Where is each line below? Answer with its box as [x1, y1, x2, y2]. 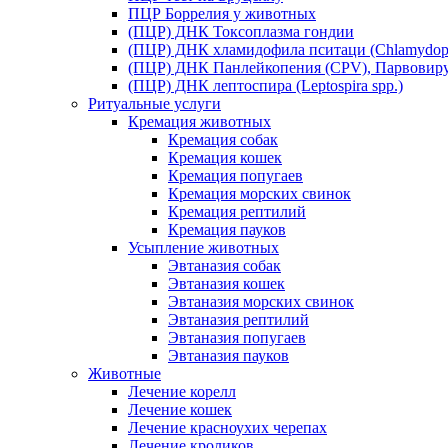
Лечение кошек [128, 401, 232, 419]
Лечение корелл [128, 383, 236, 401]
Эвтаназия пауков [168, 347, 289, 365]
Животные [88, 365, 161, 383]
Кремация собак [168, 131, 278, 149]
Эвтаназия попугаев [168, 329, 306, 347]
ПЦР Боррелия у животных [128, 5, 316, 23]
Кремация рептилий [168, 203, 306, 221]
